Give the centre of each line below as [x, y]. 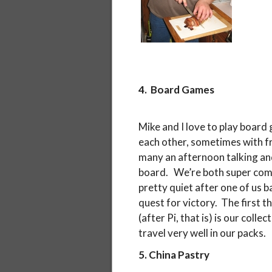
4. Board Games [176, 89]
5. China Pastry [174, 254]
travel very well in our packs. [202, 233]
